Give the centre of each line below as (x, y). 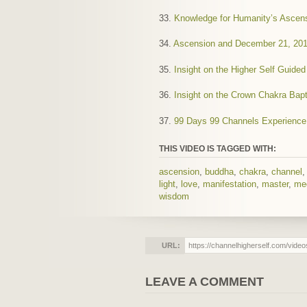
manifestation (230, 184)
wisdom (174, 196)
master (275, 184)
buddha (219, 171)
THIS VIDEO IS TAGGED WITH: (218, 148)
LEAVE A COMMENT (205, 281)
